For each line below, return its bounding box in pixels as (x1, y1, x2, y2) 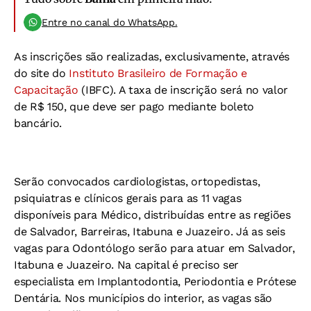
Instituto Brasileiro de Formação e (69, 66, 247, 80)
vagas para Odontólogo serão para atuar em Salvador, (14, 241, 295, 255)
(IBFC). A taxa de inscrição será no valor (78, 83, 289, 96)
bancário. (14, 116, 62, 130)
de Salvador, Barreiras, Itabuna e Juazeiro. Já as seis (14, 224, 285, 238)
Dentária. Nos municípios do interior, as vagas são (14, 291, 272, 305)
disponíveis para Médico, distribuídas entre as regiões (14, 208, 291, 221)
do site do (14, 66, 69, 80)
